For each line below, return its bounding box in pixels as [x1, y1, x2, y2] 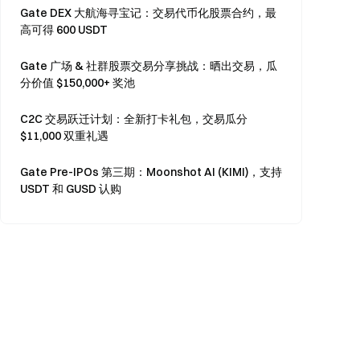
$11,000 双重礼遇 [20, 129, 108, 143]
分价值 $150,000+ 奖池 [20, 76, 135, 90]
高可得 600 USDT [20, 22, 108, 37]
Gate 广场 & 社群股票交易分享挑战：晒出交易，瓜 [20, 59, 277, 73]
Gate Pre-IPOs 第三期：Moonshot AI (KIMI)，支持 [20, 165, 282, 179]
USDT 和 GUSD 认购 [20, 182, 121, 196]
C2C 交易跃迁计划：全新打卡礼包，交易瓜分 [20, 112, 247, 126]
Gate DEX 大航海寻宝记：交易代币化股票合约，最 [20, 6, 276, 20]
